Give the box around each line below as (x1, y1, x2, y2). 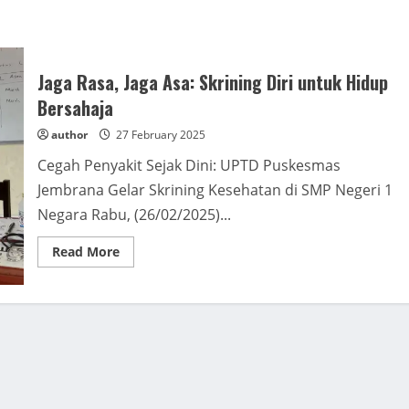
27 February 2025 (112, 127, 205, 142)
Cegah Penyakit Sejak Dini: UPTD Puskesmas (37, 155, 341, 175)
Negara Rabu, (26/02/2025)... (37, 204, 231, 225)
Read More (51, 243, 120, 260)
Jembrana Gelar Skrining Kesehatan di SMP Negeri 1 (37, 180, 393, 200)
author (50, 127, 88, 142)
